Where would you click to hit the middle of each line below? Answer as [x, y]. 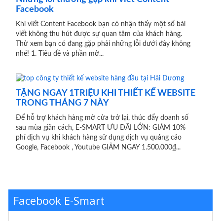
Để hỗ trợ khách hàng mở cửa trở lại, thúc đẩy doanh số [102, 118]
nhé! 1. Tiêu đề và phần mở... [60, 54]
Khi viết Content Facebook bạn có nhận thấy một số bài [101, 24]
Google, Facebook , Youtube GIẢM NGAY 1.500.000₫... [98, 148]
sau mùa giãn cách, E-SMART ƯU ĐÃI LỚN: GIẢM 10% [101, 128]
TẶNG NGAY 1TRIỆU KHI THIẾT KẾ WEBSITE [106, 93]
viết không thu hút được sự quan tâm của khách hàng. [99, 34]
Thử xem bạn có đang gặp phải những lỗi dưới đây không [103, 44]
